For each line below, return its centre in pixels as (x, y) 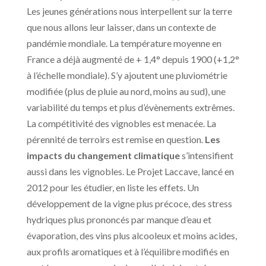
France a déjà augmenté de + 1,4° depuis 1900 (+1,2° (133, 59)
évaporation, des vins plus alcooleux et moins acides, (132, 236)
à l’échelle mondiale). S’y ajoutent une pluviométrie (127, 75)
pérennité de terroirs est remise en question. (115, 140)
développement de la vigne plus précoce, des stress (129, 204)
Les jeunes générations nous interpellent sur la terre (129, 11)
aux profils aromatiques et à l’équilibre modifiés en (128, 252)
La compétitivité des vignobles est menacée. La (121, 123)
